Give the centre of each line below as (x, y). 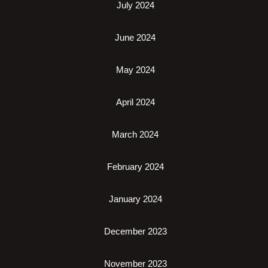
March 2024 (135, 134)
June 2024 (135, 37)
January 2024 (135, 199)
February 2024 (135, 166)
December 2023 (135, 231)
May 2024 (135, 69)
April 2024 (135, 102)
